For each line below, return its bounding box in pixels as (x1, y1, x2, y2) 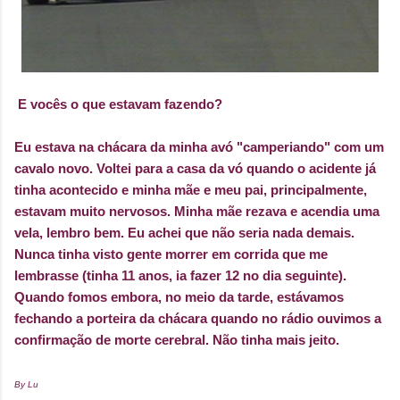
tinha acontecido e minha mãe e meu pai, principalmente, (14, 182, 367, 197)
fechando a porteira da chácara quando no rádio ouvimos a (14, 311, 381, 326)
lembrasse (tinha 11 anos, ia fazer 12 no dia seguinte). (14, 268, 346, 283)
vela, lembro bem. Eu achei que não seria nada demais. (14, 225, 354, 240)
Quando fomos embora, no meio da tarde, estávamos (14, 289, 344, 304)
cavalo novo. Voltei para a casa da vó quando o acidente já (14, 161, 376, 176)
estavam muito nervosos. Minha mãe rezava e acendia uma (14, 204, 379, 219)
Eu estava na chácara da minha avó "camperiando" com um (14, 139, 384, 154)
